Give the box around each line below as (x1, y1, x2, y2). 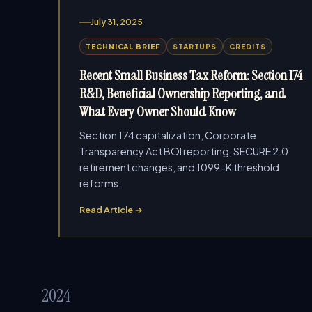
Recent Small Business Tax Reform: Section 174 (79, 66, 302, 84)
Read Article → (79, 204, 143, 215)
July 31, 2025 (91, 17, 143, 27)
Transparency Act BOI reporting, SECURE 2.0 (79, 145, 288, 157)
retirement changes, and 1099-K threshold (79, 161, 279, 173)
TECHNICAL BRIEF (86, 42, 160, 51)
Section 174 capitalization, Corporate (79, 129, 256, 141)
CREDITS (229, 42, 266, 51)
